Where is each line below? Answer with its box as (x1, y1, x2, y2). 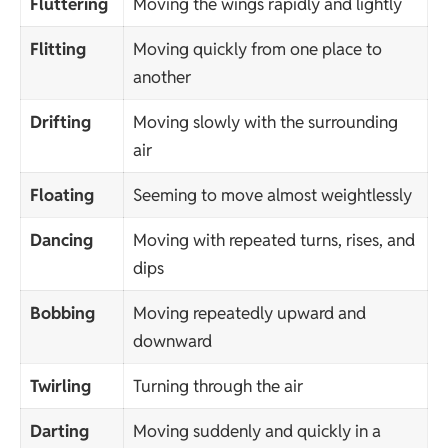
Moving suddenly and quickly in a (132, 420, 381, 443)
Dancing (29, 229, 93, 252)
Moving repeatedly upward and (132, 302, 366, 325)
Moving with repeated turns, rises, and (132, 229, 415, 252)
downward (132, 330, 212, 353)
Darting (29, 420, 89, 443)
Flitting (29, 38, 86, 61)
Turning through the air (132, 375, 303, 398)
